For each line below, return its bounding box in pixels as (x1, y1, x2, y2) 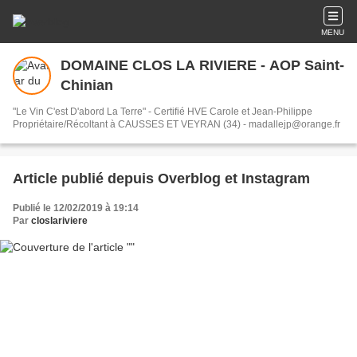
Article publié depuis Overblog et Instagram (241, 171, 310, 186)
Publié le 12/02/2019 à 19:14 (13, 202, 139, 214)
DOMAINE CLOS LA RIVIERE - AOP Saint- (61, 57, 344, 73)
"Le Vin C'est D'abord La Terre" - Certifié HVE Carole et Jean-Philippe (13, 106, 210, 117)
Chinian (61, 77, 113, 93)
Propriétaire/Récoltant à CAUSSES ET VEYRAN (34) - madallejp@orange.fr (249, 119, 340, 130)
